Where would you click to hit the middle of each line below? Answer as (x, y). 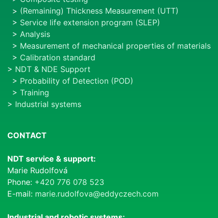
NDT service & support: (52, 159)
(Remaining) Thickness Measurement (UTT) (99, 11)
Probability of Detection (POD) (77, 81)
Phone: (21, 182)
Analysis (35, 34)
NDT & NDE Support (53, 69)
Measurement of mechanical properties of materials (115, 46)
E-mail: (21, 194)
